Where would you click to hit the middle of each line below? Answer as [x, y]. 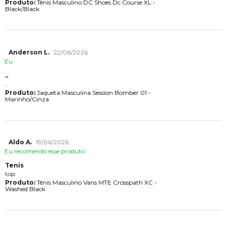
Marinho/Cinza [27, 99]
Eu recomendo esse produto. [45, 151]
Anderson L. [29, 52]
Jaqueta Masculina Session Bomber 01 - [93, 92]
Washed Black [25, 189]
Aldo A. [20, 142]
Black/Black [22, 9]
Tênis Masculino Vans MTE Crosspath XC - [96, 183]
